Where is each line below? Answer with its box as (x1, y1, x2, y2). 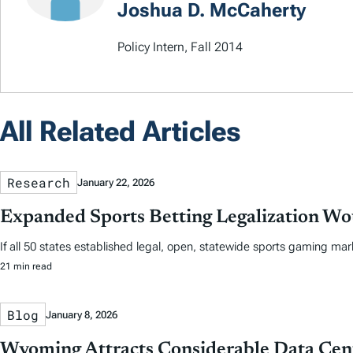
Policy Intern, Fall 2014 (117, 39, 243, 55)
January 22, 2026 (77, 176, 154, 189)
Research (7, 174, 70, 191)
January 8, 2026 (46, 308, 117, 321)
